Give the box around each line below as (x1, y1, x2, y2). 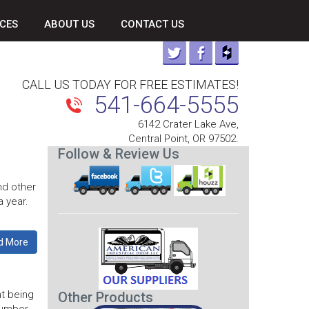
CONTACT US (121, 18, 184, 30)
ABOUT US (44, 18, 94, 30)
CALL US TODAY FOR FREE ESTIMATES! (22, 77, 239, 92)
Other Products (57, 289, 153, 306)
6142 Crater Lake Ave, (138, 118, 239, 130)
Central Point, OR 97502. (128, 132, 239, 145)
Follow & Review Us (57, 146, 179, 162)
